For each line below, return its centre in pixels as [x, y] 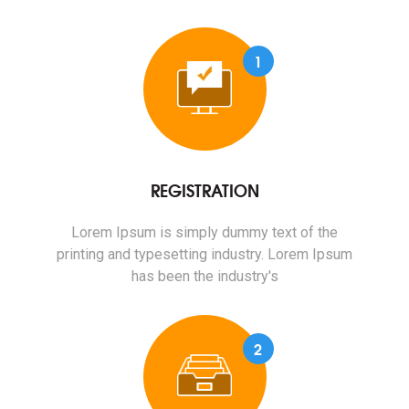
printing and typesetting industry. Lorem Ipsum [204, 254]
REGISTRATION [204, 189]
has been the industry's [204, 276]
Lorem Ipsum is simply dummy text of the [204, 232]
